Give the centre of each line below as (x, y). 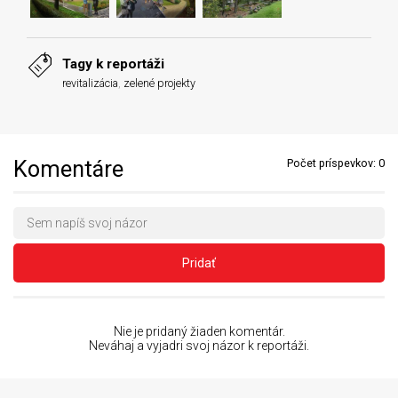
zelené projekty (159, 83)
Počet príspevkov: (333, 163)
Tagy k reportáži (113, 64)
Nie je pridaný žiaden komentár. (199, 331)
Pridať (199, 263)
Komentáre (68, 169)
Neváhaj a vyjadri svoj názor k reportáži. (199, 345)
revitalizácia (90, 83)
